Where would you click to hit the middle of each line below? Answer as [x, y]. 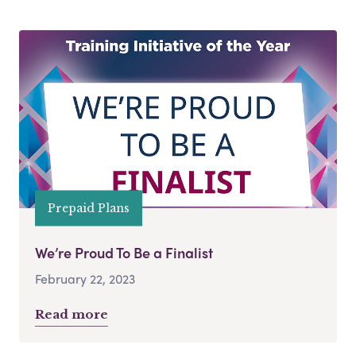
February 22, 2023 [85, 278]
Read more [72, 314]
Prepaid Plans [89, 208]
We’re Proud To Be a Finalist [124, 252]
